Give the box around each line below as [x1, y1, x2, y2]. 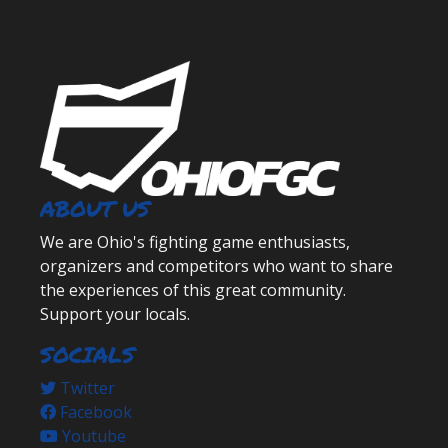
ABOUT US [40, 193, 150, 225]
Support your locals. [40, 303, 190, 326]
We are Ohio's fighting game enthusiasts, [40, 231, 350, 254]
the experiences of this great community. [40, 279, 346, 302]
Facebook [56, 401, 132, 424]
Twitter [56, 377, 115, 400]
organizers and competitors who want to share [40, 255, 393, 278]
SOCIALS [40, 339, 135, 371]
